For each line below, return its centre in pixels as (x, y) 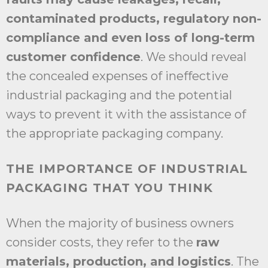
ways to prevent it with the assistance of (126, 115)
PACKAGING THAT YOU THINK (109, 188)
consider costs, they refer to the (101, 243)
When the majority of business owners (120, 223)
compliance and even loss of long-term (130, 38)
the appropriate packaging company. (115, 134)
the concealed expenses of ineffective (117, 76)
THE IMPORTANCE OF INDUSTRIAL (127, 169)
